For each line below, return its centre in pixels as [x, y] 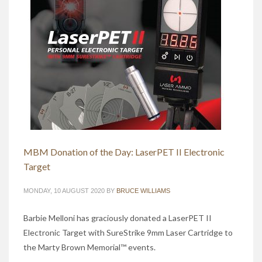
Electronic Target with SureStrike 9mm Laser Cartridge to [128, 233]
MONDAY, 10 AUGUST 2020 [64, 191]
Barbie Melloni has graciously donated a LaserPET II [118, 218]
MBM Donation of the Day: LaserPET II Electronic [124, 152]
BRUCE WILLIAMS [143, 191]
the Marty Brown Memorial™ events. [89, 247]
